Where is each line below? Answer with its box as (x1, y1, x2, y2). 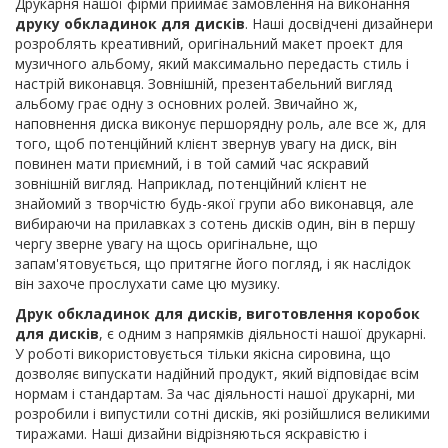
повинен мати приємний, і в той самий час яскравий (15, 153, 369, 173)
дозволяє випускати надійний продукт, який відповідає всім (15, 363, 419, 383)
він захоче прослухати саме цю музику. (15, 273, 280, 293)
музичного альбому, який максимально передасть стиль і (15, 53, 409, 73)
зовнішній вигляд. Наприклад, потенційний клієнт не (15, 173, 367, 193)
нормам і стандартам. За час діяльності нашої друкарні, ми (15, 383, 415, 403)
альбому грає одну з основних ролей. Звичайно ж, (15, 93, 358, 113)
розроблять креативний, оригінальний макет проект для (15, 33, 403, 53)
